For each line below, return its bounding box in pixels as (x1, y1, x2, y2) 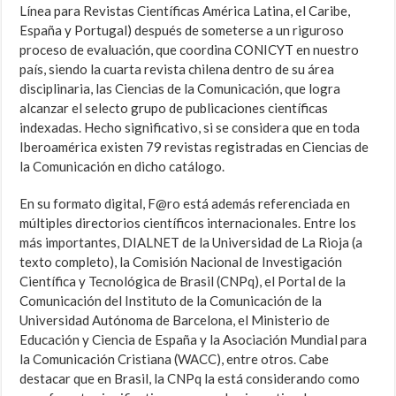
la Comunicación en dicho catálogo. (19, 158, 225, 175)
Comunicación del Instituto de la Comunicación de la (19, 293, 323, 309)
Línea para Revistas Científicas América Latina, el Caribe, (19, 3, 351, 19)
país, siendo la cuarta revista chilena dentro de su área (19, 61, 335, 78)
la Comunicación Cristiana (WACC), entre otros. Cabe (19, 351, 330, 368)
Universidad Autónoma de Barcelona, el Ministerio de (19, 312, 331, 329)
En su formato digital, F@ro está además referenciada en (19, 195, 351, 212)
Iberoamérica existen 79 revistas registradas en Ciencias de (19, 139, 369, 156)
